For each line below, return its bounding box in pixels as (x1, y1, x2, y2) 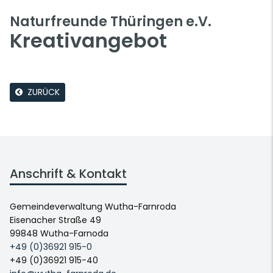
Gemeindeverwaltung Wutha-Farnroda (10, 200, 176, 213)
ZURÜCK (27, 86, 60, 98)
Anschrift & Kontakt (10, 165, 127, 182)
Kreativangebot (10, 27, 167, 54)
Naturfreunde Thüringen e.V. (10, 12, 211, 31)
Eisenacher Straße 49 (10, 214, 101, 226)
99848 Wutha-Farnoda (10, 227, 108, 239)
